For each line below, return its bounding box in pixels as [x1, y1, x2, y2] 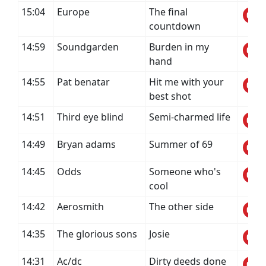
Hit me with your [149, 75, 224, 88]
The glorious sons [57, 227, 137, 240]
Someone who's [149, 165, 221, 178]
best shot [149, 90, 191, 103]
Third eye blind [57, 110, 123, 123]
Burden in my [149, 40, 209, 53]
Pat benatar [57, 75, 110, 88]
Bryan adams [57, 138, 116, 151]
